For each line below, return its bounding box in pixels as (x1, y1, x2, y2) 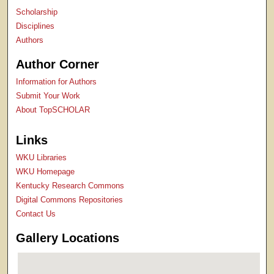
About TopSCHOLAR (16, 105, 91, 115)
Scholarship (16, 7, 58, 17)
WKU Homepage (16, 166, 75, 176)
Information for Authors (16, 77, 97, 87)
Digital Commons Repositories (16, 194, 124, 204)
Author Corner (16, 57, 100, 72)
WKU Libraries (16, 152, 67, 162)
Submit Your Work (16, 91, 81, 101)
